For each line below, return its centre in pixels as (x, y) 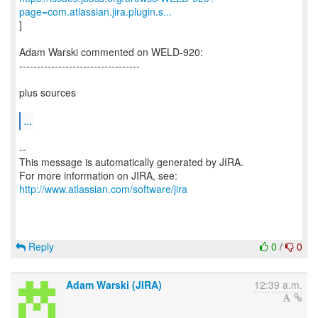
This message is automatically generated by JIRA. (131, 162)
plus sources (48, 92)
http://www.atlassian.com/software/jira (103, 189)
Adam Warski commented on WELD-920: (111, 52)
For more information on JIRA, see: (98, 175)
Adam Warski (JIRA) (114, 285)
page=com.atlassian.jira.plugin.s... (95, 11)
